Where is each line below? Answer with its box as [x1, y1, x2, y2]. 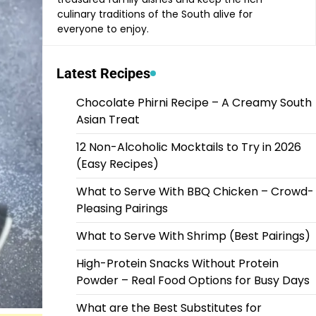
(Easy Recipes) [75, 155, 159, 172]
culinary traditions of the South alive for [56, 6, 253, 21]
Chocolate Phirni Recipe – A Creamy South [75, 94, 312, 111]
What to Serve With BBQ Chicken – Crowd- [75, 183, 314, 200]
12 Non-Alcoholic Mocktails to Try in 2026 [75, 138, 301, 155]
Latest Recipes [56, 64, 150, 82]
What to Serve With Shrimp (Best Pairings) [75, 227, 310, 244]
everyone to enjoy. [56, 21, 149, 36]
